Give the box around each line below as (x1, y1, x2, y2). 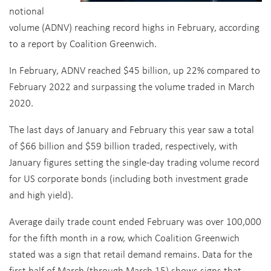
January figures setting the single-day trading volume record (9, 155, 260, 169)
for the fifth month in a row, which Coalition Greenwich (9, 230, 240, 244)
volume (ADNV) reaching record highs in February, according (9, 20, 260, 34)
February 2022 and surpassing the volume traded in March (9, 79, 255, 93)
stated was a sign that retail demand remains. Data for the (9, 247, 252, 261)
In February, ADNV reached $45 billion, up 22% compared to (9, 63, 260, 77)
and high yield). (9, 188, 73, 201)
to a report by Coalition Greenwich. (9, 36, 157, 50)
